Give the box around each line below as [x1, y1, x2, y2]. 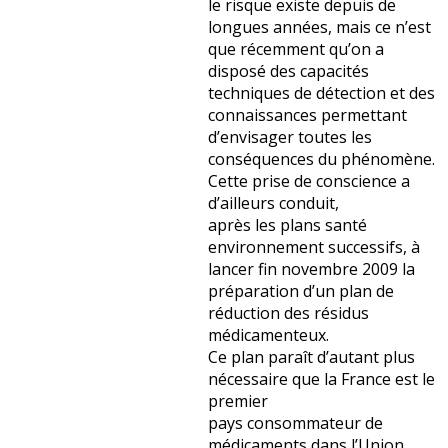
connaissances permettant [208, 104, 407, 127]
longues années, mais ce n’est [208, 16, 431, 39]
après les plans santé [208, 214, 367, 237]
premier [208, 390, 268, 413]
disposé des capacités [208, 60, 369, 83]
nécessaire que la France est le [208, 368, 435, 391]
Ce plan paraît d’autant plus [208, 346, 415, 369]
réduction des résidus [208, 302, 369, 325]
